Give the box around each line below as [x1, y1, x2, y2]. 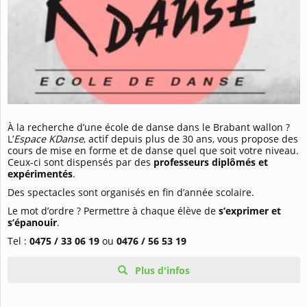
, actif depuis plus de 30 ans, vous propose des [84, 132, 298, 145]
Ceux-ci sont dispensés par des [8, 155, 153, 169]
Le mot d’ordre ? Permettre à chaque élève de [8, 204, 219, 217]
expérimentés [8, 167, 73, 180]
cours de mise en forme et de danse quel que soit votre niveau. [8, 143, 299, 157]
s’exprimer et [219, 204, 281, 217]
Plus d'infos [132, 263, 190, 277]
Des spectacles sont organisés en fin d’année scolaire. [8, 185, 254, 199]
